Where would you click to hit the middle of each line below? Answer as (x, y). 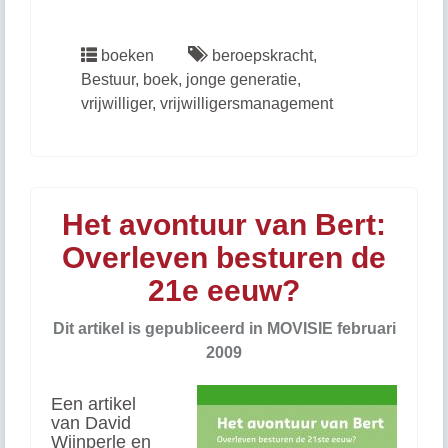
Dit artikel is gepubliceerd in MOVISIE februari (224, 328)
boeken (127, 55)
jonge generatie (241, 79)
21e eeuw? (224, 290)
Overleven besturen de (224, 257)
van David (91, 423)
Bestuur (108, 79)
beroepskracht (262, 55)
